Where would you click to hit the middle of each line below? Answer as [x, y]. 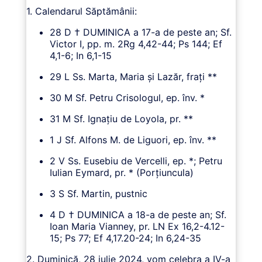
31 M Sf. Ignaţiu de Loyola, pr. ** [121, 118]
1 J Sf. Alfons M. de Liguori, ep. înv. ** [133, 139]
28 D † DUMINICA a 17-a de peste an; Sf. [140, 32]
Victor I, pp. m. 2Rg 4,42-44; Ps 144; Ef [136, 44]
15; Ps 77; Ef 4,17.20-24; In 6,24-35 [125, 238]
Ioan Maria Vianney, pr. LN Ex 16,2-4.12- [137, 226]
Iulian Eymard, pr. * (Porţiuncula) [121, 172]
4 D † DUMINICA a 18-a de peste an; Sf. [138, 214]
